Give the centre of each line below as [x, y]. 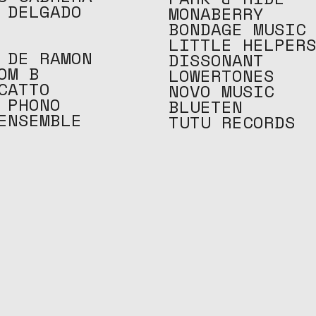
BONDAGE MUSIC [237, 29]
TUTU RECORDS [232, 122]
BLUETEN [206, 107]
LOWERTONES [221, 75]
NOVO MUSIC [221, 91]
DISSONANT [216, 60]
